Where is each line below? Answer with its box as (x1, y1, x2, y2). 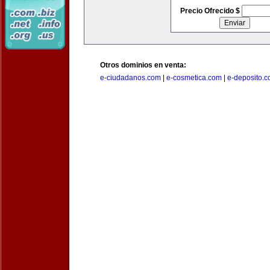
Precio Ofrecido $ (180, 7, 242, 15)
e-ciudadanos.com (100, 74, 161, 82)
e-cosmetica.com (166, 74, 222, 82)
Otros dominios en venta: (100, 61, 186, 69)
